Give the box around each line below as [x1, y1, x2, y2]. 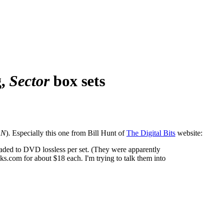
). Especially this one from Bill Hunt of [6, 128, 126, 137]
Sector [9, 72, 49, 90]
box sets [49, 72, 105, 90]
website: [175, 128, 202, 137]
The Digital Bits [126, 128, 175, 137]
